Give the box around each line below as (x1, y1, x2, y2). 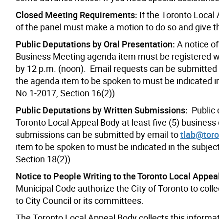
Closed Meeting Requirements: (16, 8, 137, 21)
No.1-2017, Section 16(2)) (16, 87, 115, 99)
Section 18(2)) (16, 153, 70, 165)
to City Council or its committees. (16, 194, 144, 206)
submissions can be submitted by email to (16, 128, 180, 140)
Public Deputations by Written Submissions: (16, 104, 192, 116)
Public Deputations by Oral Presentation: (16, 38, 177, 50)
